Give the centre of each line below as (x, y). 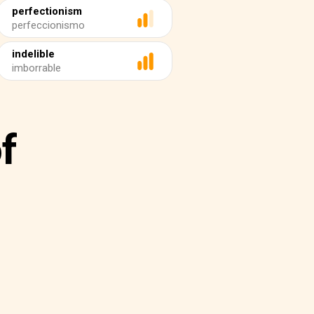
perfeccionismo (48, 25)
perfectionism (47, 11)
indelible (33, 54)
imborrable (36, 68)
